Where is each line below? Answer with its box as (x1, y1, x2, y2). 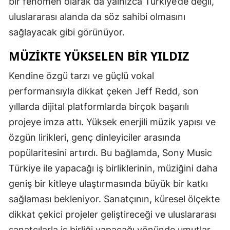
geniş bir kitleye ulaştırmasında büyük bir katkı (9, 178, 208, 189)
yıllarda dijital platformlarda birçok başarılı (9, 101, 189, 112)
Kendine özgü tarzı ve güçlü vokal (9, 70, 154, 82)
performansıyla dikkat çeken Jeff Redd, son (9, 86, 199, 97)
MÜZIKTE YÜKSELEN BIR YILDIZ (9, 48, 189, 65)
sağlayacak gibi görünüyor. (9, 27, 125, 38)
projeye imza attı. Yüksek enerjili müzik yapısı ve (9, 117, 216, 128)
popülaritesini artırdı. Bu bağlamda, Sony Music (9, 147, 212, 159)
